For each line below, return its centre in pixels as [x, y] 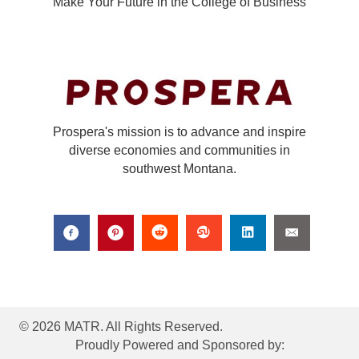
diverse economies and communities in [179, 150]
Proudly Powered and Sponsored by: [179, 345]
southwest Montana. [179, 168]
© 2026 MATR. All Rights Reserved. [121, 326]
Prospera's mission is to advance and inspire [179, 131]
